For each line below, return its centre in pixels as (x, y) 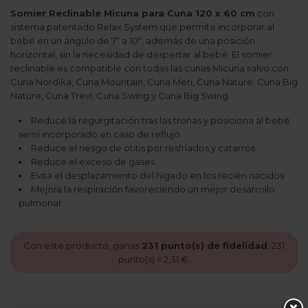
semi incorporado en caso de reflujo (99, 134)
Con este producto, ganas (82, 245)
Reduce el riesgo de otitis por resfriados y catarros (143, 147)
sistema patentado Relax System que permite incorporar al (142, 26)
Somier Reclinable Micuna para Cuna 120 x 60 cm (133, 13)
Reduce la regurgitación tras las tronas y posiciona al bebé (161, 120)
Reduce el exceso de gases (93, 161)
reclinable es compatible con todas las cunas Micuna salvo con (150, 68)
